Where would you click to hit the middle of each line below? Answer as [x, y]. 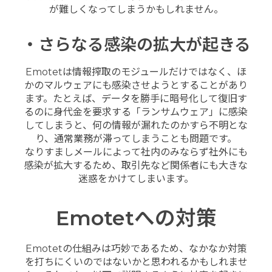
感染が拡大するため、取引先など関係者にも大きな [136, 166]
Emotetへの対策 [136, 217]
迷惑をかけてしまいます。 [136, 179]
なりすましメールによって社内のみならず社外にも [136, 152]
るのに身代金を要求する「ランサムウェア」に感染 [136, 112]
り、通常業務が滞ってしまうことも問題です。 [136, 139]
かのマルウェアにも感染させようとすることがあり [136, 86]
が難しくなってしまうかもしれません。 [136, 10]
